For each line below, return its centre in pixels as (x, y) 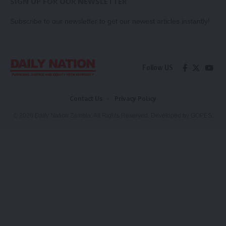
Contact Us (86, 99)
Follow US (158, 68)
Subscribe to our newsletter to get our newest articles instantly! (110, 22)
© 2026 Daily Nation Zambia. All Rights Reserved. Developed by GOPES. (113, 116)
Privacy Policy (135, 99)
